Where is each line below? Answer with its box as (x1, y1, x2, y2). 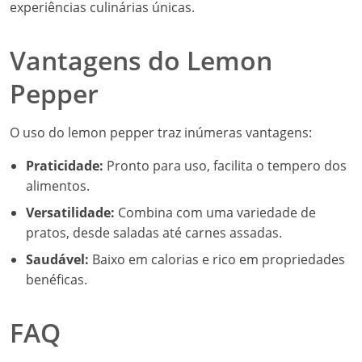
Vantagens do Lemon (10, 43, 272, 78)
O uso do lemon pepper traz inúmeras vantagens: (10, 124, 312, 141)
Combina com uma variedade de (115, 204, 316, 221)
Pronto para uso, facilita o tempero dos (103, 157, 347, 175)
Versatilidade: (26, 204, 115, 221)
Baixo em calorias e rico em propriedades (89, 250, 345, 268)
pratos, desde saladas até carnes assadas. (26, 224, 282, 242)
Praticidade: (26, 157, 103, 175)
